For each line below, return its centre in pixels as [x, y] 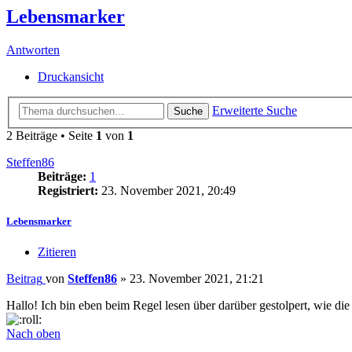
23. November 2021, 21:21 [197, 279]
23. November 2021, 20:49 [167, 190]
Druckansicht [71, 77]
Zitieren [57, 252]
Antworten [33, 50]
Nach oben [33, 334]
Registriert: [68, 190]
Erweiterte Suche [255, 110]
